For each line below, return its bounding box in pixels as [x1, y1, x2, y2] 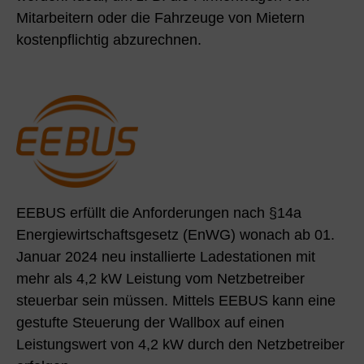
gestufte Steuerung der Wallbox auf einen [16, 314, 284, 331]
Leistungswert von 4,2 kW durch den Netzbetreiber [16, 336, 344, 353]
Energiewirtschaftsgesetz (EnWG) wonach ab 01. [16, 226, 335, 243]
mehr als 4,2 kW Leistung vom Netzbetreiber [16, 270, 305, 287]
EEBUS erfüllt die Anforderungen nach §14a [16, 204, 301, 221]
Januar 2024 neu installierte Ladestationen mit [16, 248, 315, 265]
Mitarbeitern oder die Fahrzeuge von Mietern [16, 9, 305, 26]
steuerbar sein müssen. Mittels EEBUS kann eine [16, 292, 336, 309]
